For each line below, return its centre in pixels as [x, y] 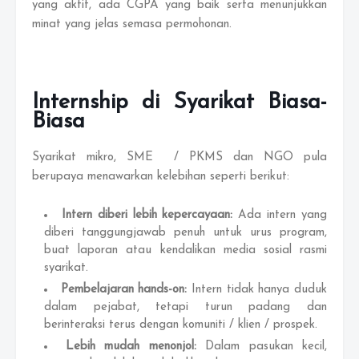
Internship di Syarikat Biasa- [179, 103]
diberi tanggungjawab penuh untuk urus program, [186, 233]
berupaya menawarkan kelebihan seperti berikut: [161, 177]
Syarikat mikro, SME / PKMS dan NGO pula [179, 157]
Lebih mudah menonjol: [135, 347]
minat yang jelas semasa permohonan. [132, 24]
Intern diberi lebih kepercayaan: [150, 215]
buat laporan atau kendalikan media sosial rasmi [186, 250]
